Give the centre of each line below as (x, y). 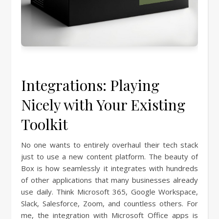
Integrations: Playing (90, 85)
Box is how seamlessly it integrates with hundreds (109, 168)
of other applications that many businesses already (109, 180)
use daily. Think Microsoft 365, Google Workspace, (109, 192)
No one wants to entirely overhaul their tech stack (109, 145)
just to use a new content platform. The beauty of (109, 157)
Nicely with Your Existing (103, 105)
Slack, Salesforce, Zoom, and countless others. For (109, 204)
